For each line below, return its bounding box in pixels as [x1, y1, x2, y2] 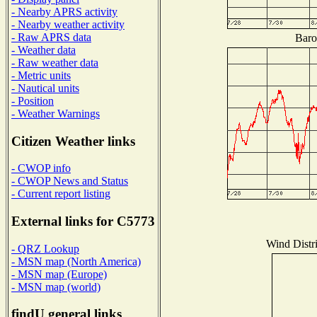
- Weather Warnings [11, 107, 100, 120]
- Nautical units [11, 81, 79, 94]
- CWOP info [11, 162, 71, 175]
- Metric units [11, 69, 71, 81]
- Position [11, 94, 54, 107]
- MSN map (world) [11, 280, 100, 293]
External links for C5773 [11, 214, 155, 229]
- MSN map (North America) [11, 255, 141, 267]
